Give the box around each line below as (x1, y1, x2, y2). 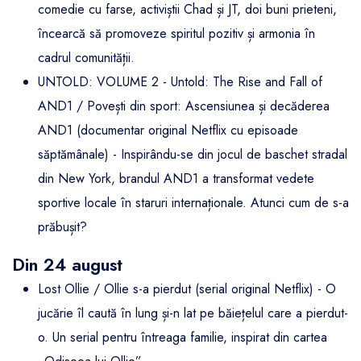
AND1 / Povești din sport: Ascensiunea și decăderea (38, 97, 330, 116)
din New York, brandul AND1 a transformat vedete (38, 169, 314, 189)
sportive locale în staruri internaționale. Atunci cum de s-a (38, 193, 349, 213)
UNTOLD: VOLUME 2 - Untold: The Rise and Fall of (38, 73, 322, 92)
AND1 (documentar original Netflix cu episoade (38, 121, 298, 140)
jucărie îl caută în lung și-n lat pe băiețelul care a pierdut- (38, 304, 348, 323)
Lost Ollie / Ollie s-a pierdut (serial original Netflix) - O (38, 280, 336, 299)
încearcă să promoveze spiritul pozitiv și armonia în (38, 24, 315, 44)
